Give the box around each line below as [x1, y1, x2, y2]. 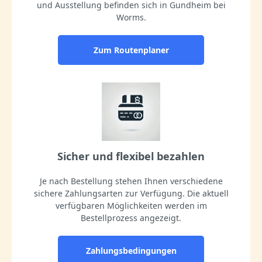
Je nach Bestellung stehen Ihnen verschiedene [39, 175, 223, 187]
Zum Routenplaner [93, 44, 169, 56]
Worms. [116, 11, 146, 23]
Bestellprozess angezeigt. [81, 212, 181, 223]
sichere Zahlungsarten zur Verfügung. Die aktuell [33, 187, 229, 199]
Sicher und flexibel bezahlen [57, 149, 205, 163]
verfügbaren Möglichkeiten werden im [55, 199, 207, 211]
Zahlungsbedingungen [85, 244, 177, 256]
